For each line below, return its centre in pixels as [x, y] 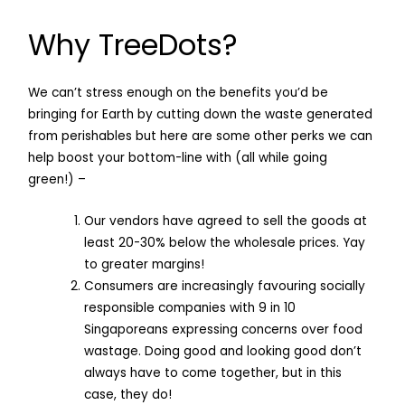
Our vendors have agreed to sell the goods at [225, 221]
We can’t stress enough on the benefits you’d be [179, 93]
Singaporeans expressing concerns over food [223, 330]
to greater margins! [144, 265]
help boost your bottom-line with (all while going [178, 158]
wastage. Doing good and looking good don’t [222, 352]
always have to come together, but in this [212, 373]
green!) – [57, 180]
